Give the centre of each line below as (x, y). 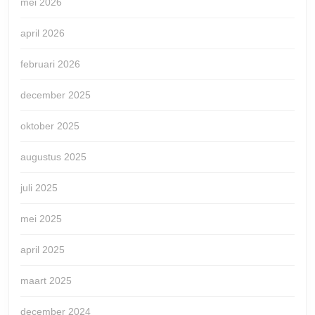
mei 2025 (41, 218)
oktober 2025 (50, 126)
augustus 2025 (53, 156)
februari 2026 (50, 64)
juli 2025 (39, 187)
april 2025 (43, 249)
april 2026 (43, 33)
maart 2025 (46, 280)
